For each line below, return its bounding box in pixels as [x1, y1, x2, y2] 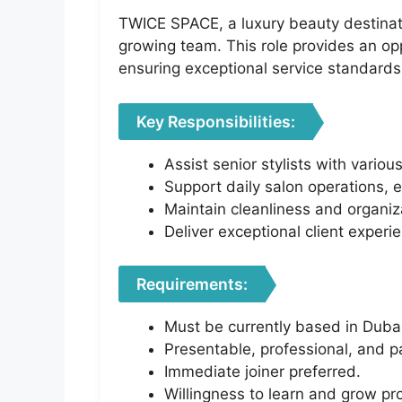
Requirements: [136, 275, 248, 294]
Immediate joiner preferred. [164, 363, 361, 381]
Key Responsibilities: [136, 111, 295, 131]
